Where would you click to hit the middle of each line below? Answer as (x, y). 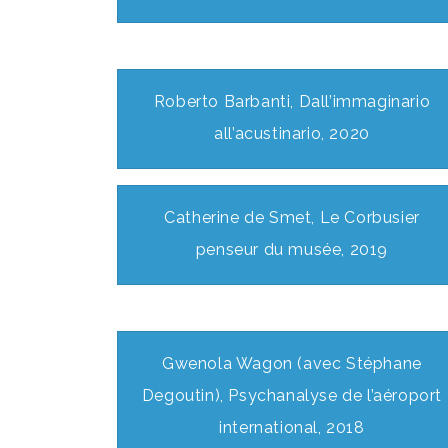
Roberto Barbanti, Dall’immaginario (292, 102)
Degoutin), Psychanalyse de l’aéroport (292, 396)
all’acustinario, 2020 (292, 134)
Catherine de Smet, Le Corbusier (292, 218)
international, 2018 (292, 428)
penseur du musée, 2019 (292, 250)
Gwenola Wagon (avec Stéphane (292, 364)
